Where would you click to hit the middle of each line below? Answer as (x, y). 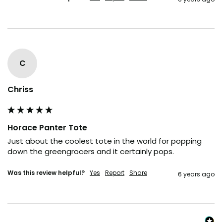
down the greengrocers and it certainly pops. (91, 151)
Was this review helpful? (46, 172)
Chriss (20, 89)
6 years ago (196, 174)
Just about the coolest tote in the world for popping (105, 141)
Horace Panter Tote (47, 127)
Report (115, 172)
